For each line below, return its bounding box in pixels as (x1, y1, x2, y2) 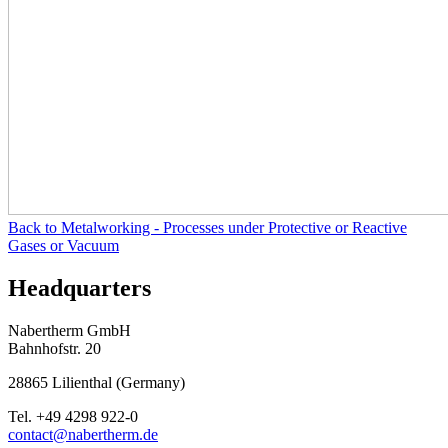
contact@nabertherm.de (8, 426, 158, 444)
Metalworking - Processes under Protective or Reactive (61, 219, 407, 237)
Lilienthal (52, 374, 112, 392)
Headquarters (8, 275, 151, 302)
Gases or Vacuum (8, 237, 119, 255)
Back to (8, 219, 61, 237)
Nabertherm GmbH (8, 322, 131, 340)
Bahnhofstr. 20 (8, 340, 101, 358)
